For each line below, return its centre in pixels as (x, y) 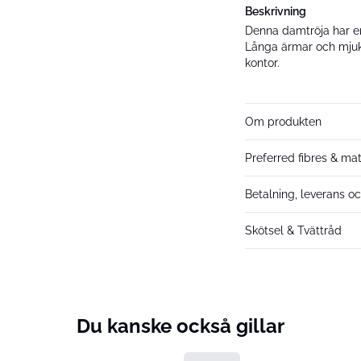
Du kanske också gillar (180, 326)
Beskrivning (276, 11)
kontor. (262, 63)
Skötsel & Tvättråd (293, 230)
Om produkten (283, 122)
